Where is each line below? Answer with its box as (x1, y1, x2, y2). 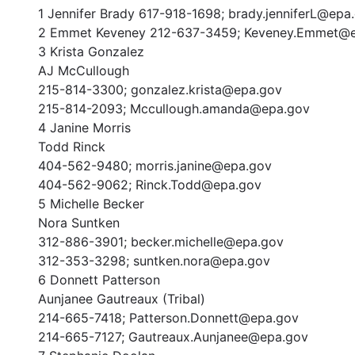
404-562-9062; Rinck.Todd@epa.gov (38, 176, 261, 193)
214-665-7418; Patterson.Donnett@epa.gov (38, 309, 299, 326)
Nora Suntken (38, 214, 120, 231)
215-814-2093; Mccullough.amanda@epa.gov (38, 100, 310, 116)
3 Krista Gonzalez (38, 43, 144, 59)
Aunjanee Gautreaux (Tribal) (38, 290, 205, 307)
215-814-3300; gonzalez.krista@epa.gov (38, 81, 282, 97)
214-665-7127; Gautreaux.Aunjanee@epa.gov (38, 328, 308, 345)
